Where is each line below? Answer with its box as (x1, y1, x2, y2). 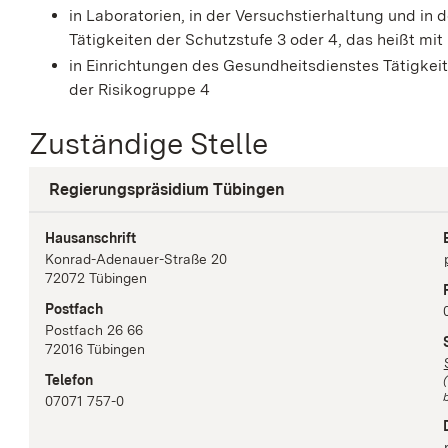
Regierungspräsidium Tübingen (49, 179, 286, 199)
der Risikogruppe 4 (69, 79, 211, 99)
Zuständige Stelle (29, 125, 269, 162)
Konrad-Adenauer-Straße (45, 251, 208, 268)
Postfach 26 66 (45, 322, 144, 339)
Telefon (45, 372, 94, 389)
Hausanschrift (45, 230, 137, 247)
